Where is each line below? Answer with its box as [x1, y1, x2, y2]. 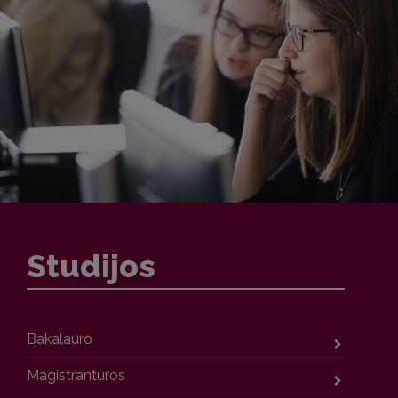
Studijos [27, 247, 155, 285]
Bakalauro [27, 330, 92, 348]
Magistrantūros [27, 367, 125, 385]
